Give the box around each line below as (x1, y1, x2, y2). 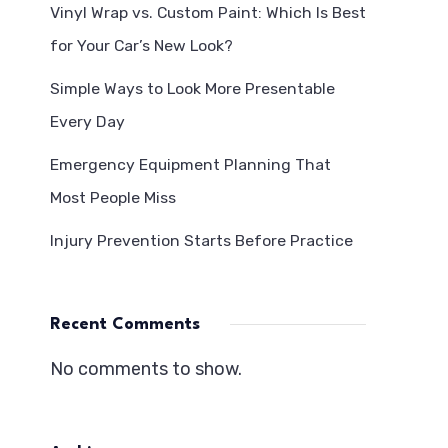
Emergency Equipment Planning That (50, 155, 331, 174)
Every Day (50, 112, 125, 131)
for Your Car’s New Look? (50, 36, 233, 55)
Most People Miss (50, 188, 176, 207)
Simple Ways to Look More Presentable (50, 79, 335, 98)
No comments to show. (50, 358, 242, 380)
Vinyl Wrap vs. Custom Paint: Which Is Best (50, 3, 366, 22)
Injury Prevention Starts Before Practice (50, 231, 353, 250)
